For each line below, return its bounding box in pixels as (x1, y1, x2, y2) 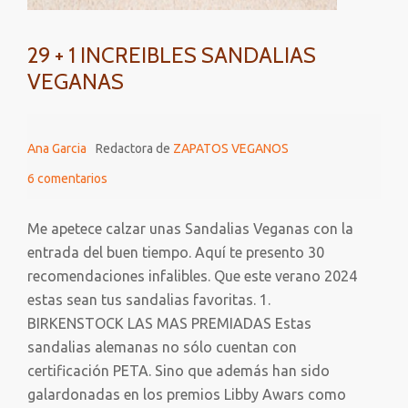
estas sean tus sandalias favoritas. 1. (27, 291, 270, 308)
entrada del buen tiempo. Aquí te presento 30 (27, 244, 324, 260)
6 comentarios (27, 171, 107, 186)
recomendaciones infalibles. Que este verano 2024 (27, 268, 357, 284)
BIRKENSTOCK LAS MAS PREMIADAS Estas (27, 315, 311, 331)
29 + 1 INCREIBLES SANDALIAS (27, 42, 316, 68)
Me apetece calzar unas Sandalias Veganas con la (27, 220, 353, 237)
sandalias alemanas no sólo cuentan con (27, 339, 297, 355)
